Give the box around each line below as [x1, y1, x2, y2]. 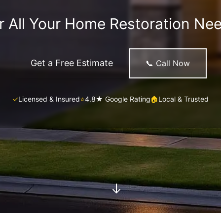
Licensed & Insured [18, 94, 80, 103]
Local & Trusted [158, 94, 209, 103]
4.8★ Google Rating [85, 94, 150, 103]
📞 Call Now [145, 58, 190, 68]
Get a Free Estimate [30, 58, 113, 68]
